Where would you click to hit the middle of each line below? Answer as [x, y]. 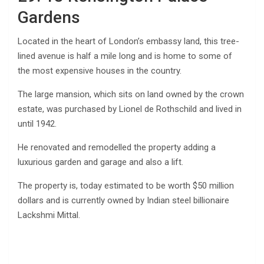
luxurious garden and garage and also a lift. [100, 162]
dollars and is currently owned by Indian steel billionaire [123, 200]
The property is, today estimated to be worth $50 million [126, 185]
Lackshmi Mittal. [49, 215]
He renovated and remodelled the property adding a [117, 147]
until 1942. [37, 123]
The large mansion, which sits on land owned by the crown [131, 94]
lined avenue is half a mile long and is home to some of [125, 56]
